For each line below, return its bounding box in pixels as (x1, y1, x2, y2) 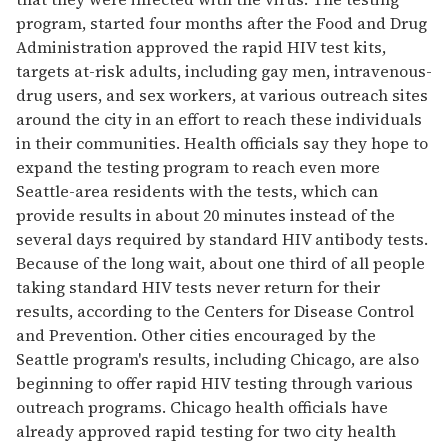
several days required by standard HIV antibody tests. (16, 228, 428, 250)
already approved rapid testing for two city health (16, 420, 396, 442)
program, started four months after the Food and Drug (16, 12, 427, 34)
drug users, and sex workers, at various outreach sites (16, 84, 428, 106)
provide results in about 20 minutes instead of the (16, 204, 395, 226)
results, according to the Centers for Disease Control (16, 300, 414, 322)
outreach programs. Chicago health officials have (16, 396, 388, 418)
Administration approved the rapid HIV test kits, (16, 36, 386, 58)
